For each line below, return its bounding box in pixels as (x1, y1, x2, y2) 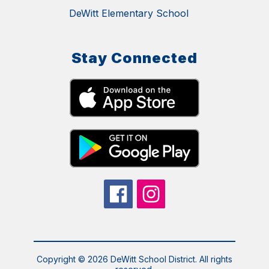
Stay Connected (71, 49, 198, 67)
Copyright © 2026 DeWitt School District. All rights (36, 254, 232, 265)
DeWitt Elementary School (68, 7, 189, 20)
